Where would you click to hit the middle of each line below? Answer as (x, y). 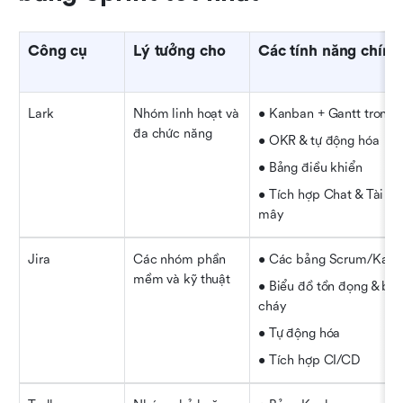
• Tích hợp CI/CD (309, 360)
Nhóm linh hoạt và (186, 113)
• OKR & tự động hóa (319, 140)
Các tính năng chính (329, 50)
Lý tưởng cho (179, 50)
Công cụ (58, 50)
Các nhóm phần (180, 259)
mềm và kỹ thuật (182, 279)
